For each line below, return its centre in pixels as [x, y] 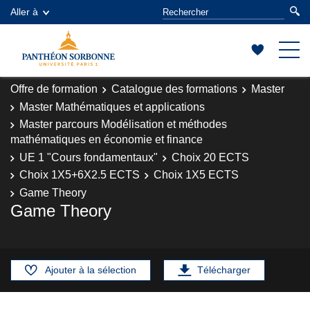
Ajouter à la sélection [91, 270]
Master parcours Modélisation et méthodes [123, 124]
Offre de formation [54, 89]
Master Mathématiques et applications [112, 107]
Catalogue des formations [174, 89]
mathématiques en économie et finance [107, 139]
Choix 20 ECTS [210, 157]
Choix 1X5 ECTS [196, 175]
